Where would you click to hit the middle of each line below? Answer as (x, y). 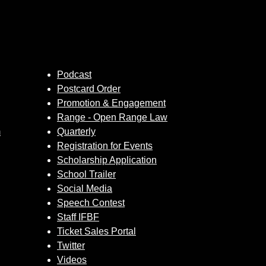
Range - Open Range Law (112, 117)
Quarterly (76, 132)
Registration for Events (105, 146)
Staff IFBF (78, 217)
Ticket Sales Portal (96, 231)
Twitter (71, 246)
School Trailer (86, 174)
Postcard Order (89, 89)
